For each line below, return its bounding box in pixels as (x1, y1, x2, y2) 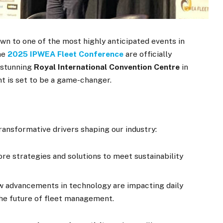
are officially (123, 49, 172, 59)
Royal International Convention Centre (34, 62, 180, 72)
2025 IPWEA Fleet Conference (7, 49, 124, 59)
